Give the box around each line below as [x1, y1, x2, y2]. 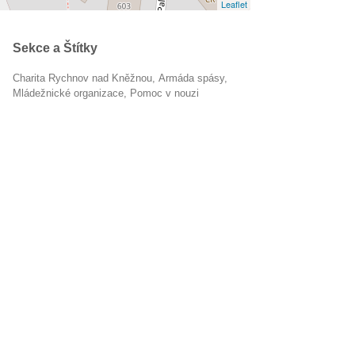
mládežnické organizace [21, 87, 124, 99]
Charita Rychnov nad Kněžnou [20, 72, 152, 84]
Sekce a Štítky [13, 41, 97, 55]
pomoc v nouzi [137, 87, 199, 99]
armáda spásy [166, 72, 224, 84]
